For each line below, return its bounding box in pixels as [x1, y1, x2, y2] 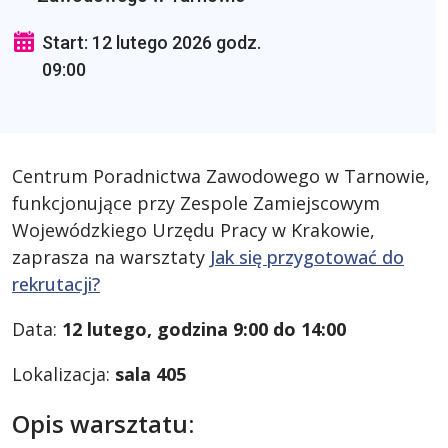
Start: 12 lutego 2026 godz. [42, 32, 261, 53]
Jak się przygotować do [210, 245, 404, 269]
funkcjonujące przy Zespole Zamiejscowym [12, 191, 380, 215]
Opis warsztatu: [12, 407, 194, 440]
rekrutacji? [12, 272, 100, 296]
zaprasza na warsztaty [12, 245, 210, 269]
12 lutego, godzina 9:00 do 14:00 [62, 317, 346, 341]
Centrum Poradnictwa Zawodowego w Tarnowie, [12, 164, 430, 188]
